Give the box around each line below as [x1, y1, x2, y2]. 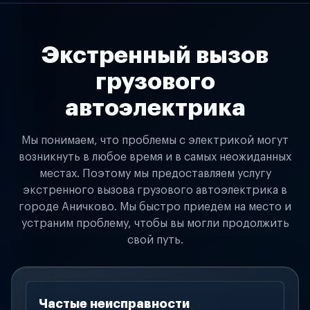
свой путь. [127, 235, 183, 246]
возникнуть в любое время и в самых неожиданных [19, 152, 291, 163]
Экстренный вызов [42, 44, 268, 67]
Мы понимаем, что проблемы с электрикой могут [21, 135, 289, 146]
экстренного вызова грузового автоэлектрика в [23, 185, 287, 196]
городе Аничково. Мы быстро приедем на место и [19, 201, 291, 212]
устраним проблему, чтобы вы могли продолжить [21, 218, 289, 229]
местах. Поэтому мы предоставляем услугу [39, 168, 271, 179]
